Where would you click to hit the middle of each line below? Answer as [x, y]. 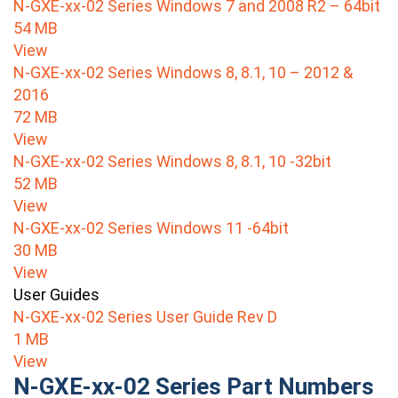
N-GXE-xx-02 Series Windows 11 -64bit [151, 228]
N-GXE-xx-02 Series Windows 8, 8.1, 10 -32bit [172, 162]
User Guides [56, 295]
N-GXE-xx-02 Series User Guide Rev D [145, 317]
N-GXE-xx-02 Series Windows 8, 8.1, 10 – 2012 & [183, 73]
